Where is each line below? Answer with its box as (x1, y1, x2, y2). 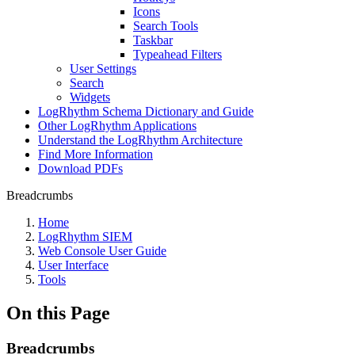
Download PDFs (38, 162, 123, 175)
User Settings (70, 62, 136, 75)
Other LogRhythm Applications (38, 119, 197, 132)
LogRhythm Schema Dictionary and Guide (38, 105, 254, 118)
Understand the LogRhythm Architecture (38, 133, 242, 147)
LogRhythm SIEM (38, 230, 132, 243)
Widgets (70, 90, 110, 104)
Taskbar (133, 33, 173, 47)
